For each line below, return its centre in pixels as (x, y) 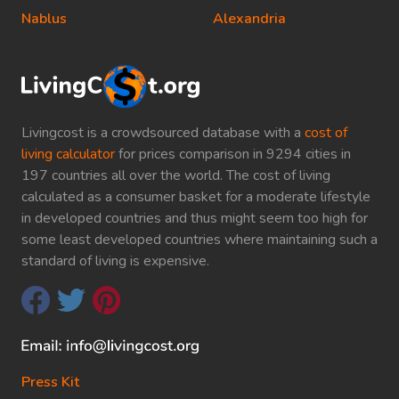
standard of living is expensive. (115, 261)
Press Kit (50, 382)
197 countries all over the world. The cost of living (176, 175)
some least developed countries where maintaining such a (199, 239)
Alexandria (249, 19)
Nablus (44, 19)
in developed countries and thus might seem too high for (195, 218)
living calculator (68, 154)
